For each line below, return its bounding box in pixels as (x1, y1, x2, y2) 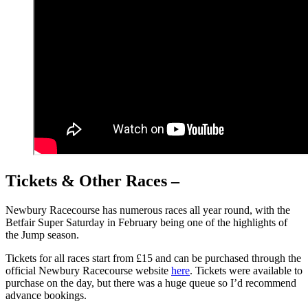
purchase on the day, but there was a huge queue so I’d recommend (5, 276, 296, 289)
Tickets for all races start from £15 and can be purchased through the (5, 252, 301, 264)
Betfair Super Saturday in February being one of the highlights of (5, 216, 287, 228)
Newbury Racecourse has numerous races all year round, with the (5, 203, 290, 216)
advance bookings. (5, 289, 87, 301)
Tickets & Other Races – (5, 171, 179, 190)
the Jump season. (5, 228, 79, 241)
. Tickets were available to (190, 264, 302, 276)
